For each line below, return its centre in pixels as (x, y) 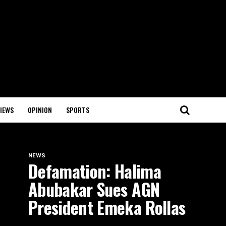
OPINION (40, 110)
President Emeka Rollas (107, 207)
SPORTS (78, 110)
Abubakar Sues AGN (94, 189)
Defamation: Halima (95, 171)
